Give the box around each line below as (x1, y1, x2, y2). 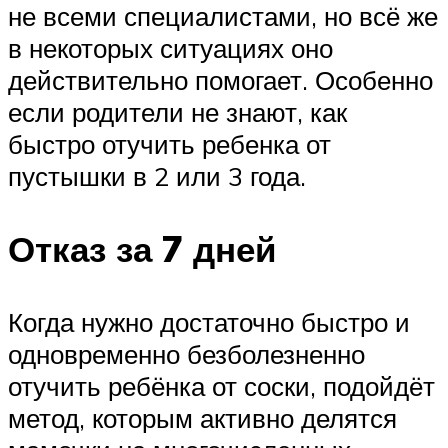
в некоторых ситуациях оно (8, 31, 333, 64)
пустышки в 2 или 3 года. (8, 159, 306, 192)
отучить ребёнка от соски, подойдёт (8, 370, 435, 403)
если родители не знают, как (8, 95, 347, 128)
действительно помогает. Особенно (8, 63, 433, 96)
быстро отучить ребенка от (8, 127, 331, 160)
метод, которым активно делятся (8, 402, 397, 435)
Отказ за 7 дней (8, 226, 277, 271)
